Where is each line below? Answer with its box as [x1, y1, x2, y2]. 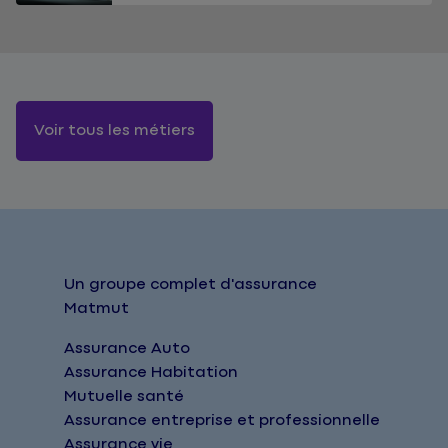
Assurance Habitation [64, 364, 238, 382]
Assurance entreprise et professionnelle [64, 412, 380, 430]
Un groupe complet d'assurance [64, 276, 317, 294]
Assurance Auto [64, 340, 190, 358]
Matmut [64, 300, 129, 318]
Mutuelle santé [64, 388, 184, 406]
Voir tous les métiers [34, 122, 195, 140]
